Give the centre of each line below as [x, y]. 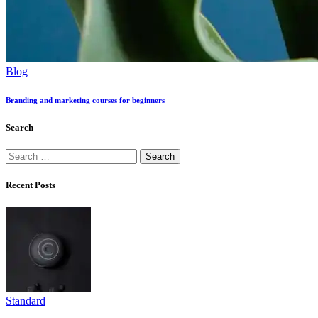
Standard [26, 301]
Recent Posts [31, 185]
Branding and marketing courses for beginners [85, 100]
